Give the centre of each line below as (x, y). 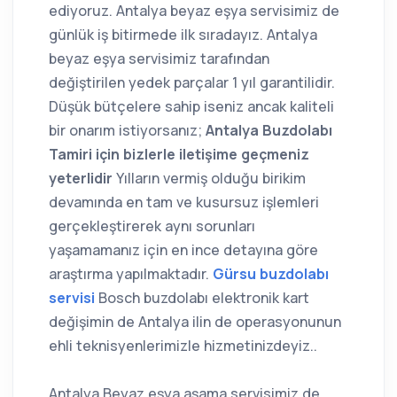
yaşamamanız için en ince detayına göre (183, 250)
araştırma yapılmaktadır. (131, 274)
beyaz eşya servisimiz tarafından (159, 59)
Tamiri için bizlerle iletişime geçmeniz (179, 155)
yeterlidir (82, 179)
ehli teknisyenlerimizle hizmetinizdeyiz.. (183, 346)
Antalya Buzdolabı (269, 131)
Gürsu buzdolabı (271, 274)
